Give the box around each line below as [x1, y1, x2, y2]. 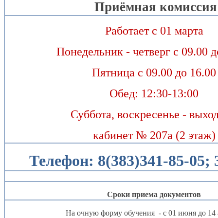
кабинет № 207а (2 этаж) [92, 129, 216, 142]
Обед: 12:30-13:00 [109, 87, 199, 100]
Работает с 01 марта [105, 24, 203, 37]
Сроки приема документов [107, 190, 201, 199]
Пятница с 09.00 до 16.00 [92, 66, 216, 79]
